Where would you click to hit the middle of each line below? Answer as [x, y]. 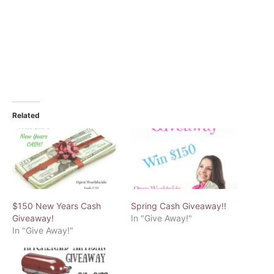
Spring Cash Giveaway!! [179, 206]
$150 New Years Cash [57, 206]
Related [26, 115]
